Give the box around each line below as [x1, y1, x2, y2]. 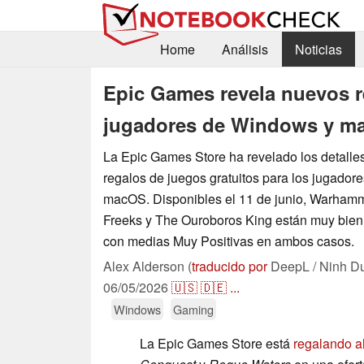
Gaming [173, 300, 214, 318]
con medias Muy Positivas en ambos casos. [103, 231, 354, 250]
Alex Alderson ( [103, 256, 192, 275]
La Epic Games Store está [140, 333, 293, 353]
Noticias [294, 40, 342, 59]
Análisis [221, 40, 268, 59]
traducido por [192, 256, 267, 275]
